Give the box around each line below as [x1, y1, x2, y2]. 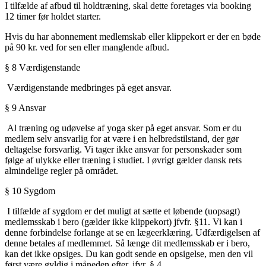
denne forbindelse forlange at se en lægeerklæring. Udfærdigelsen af [5, 227, 260, 238]
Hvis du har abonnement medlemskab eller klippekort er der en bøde [5, 31, 261, 42]
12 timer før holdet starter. [5, 11, 101, 22]
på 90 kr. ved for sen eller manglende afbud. [5, 42, 169, 53]
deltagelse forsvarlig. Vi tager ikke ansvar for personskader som [5, 144, 242, 155]
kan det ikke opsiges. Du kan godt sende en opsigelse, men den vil [5, 249, 253, 259]
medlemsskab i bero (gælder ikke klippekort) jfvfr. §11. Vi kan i [5, 217, 242, 227]
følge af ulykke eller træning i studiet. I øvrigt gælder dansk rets [5, 155, 242, 166]
